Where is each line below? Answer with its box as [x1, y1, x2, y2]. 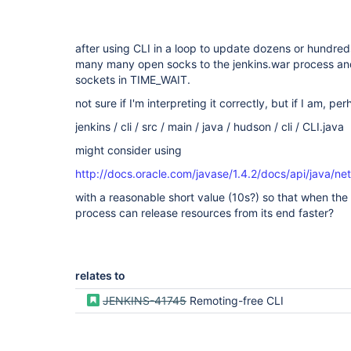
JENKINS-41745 [103, 294, 186, 307]
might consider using [75, 143, 182, 157]
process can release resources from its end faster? [75, 206, 334, 219]
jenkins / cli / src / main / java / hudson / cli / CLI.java [75, 120, 344, 133]
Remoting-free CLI [190, 294, 284, 307]
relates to [75, 269, 125, 282]
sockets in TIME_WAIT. [75, 73, 190, 86]
